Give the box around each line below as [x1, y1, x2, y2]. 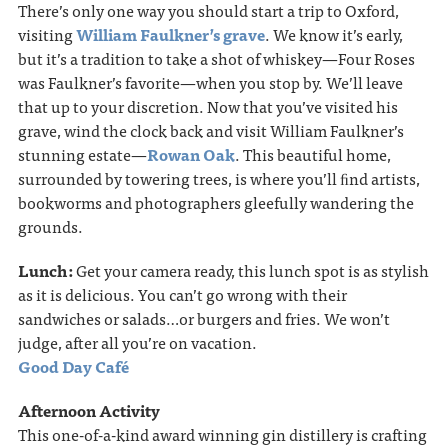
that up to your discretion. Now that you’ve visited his [17, 93, 398, 120]
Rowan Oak [146, 141, 235, 168]
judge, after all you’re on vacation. [17, 329, 257, 356]
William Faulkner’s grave [75, 21, 265, 48]
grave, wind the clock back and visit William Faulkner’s [17, 117, 404, 144]
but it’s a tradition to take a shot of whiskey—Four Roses [17, 45, 415, 72]
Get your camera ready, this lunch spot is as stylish [75, 257, 429, 284]
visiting [17, 21, 76, 48]
